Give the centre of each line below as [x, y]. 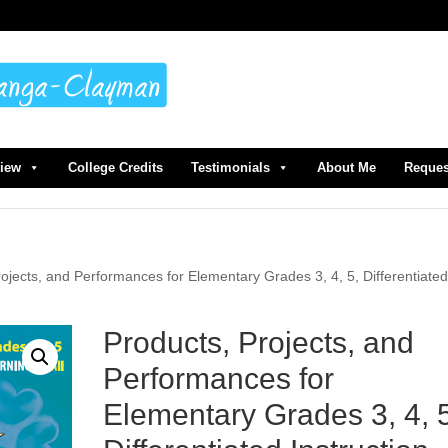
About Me [346, 167]
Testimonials [230, 167]
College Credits [115, 167]
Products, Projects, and [258, 342]
